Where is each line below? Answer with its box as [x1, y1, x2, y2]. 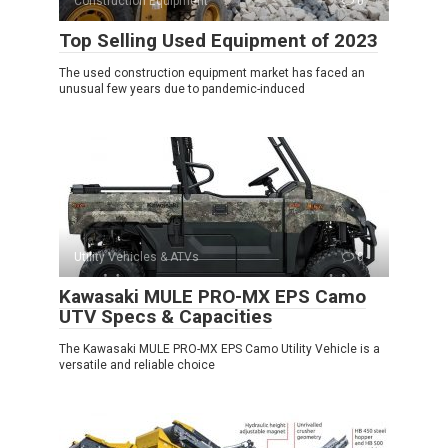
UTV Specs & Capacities [59, 304, 272, 328]
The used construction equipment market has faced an [59, 65, 365, 80]
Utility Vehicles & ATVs [74, 249, 199, 264]
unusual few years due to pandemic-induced [59, 81, 305, 96]
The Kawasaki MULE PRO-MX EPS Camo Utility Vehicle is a [59, 341, 380, 356]
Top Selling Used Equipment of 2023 [59, 28, 378, 52]
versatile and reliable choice [59, 357, 215, 372]
